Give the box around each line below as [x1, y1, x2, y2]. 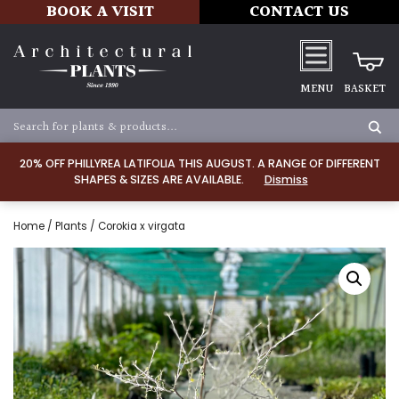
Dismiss [264, 172, 308, 187]
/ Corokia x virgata [87, 219, 185, 233]
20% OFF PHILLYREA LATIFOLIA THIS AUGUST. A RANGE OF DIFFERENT [19, 156, 380, 171]
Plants [55, 219, 87, 233]
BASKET [344, 80, 386, 98]
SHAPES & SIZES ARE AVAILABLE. [73, 172, 247, 187]
